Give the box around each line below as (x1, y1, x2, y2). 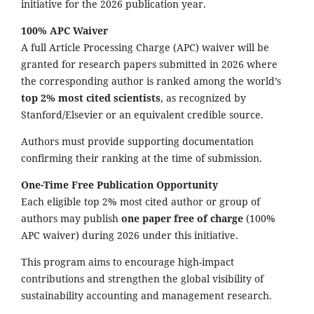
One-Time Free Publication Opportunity (21, 178, 218, 192)
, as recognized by (161, 91, 246, 105)
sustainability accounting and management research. (21, 289, 272, 303)
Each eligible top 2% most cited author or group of (21, 195, 260, 209)
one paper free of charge (121, 212, 243, 226)
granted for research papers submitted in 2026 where (21, 57, 278, 71)
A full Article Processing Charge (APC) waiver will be (21, 41, 269, 55)
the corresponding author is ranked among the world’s (21, 74, 281, 88)
